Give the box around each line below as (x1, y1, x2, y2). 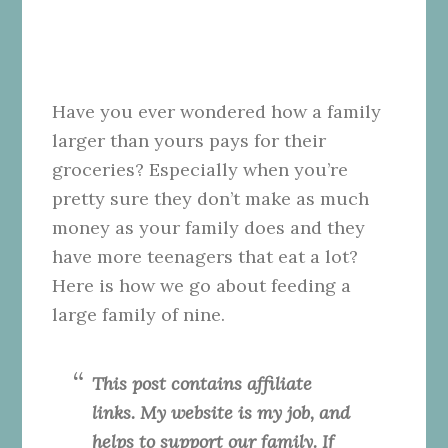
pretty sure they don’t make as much (52, 186, 370, 210)
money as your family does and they (52, 215, 366, 239)
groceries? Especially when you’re (52, 157, 349, 181)
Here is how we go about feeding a (52, 273, 352, 297)
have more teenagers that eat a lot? (52, 244, 359, 268)
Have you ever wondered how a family (52, 99, 382, 123)
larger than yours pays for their (52, 128, 327, 152)
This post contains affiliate (92, 371, 313, 395)
